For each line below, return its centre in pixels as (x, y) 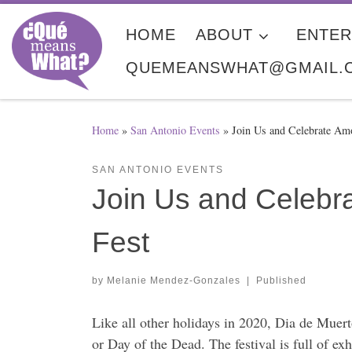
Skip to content (59, 24)
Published (281, 281)
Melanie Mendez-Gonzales (174, 281)
